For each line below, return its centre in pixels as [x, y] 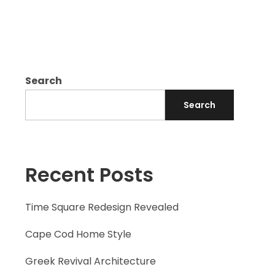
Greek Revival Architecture [90, 261]
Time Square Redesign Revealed [102, 207]
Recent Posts [89, 175]
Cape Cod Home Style [78, 234]
